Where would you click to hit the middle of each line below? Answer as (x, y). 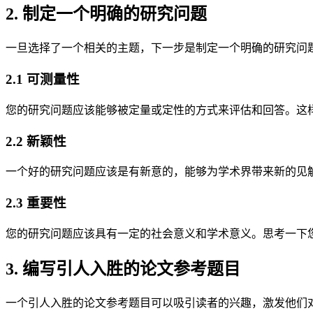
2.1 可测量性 (43, 80)
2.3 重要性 (36, 203)
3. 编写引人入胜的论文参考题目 (123, 269)
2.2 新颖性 (36, 141)
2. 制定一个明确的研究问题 (106, 14)
